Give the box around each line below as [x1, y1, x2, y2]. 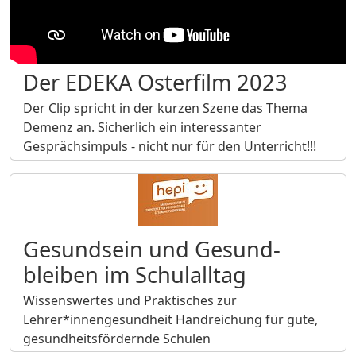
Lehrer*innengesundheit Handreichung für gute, [23, 310, 318, 328]
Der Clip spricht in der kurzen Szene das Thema [23, 99, 308, 118]
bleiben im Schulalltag [23, 259, 246, 289]
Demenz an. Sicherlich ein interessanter [23, 118, 261, 137]
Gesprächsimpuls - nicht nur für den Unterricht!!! [23, 137, 316, 156]
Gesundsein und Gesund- [23, 234, 281, 264]
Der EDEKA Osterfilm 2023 [23, 68, 288, 98]
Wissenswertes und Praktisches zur [23, 291, 237, 309]
